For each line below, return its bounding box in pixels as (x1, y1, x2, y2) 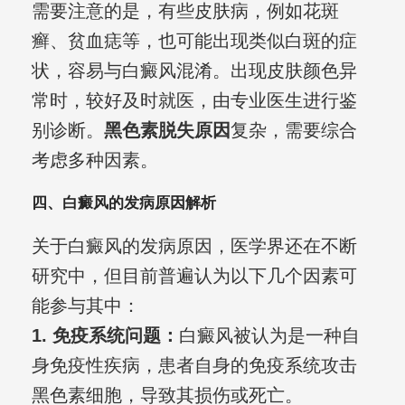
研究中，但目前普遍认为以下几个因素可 (31, 266, 357, 287)
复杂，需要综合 (230, 120, 357, 141)
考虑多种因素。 (31, 150, 158, 171)
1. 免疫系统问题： (31, 325, 179, 346)
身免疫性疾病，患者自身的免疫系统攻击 (31, 355, 357, 376)
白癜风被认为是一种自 (178, 325, 360, 346)
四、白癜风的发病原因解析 (31, 194, 216, 212)
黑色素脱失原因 (103, 120, 231, 141)
